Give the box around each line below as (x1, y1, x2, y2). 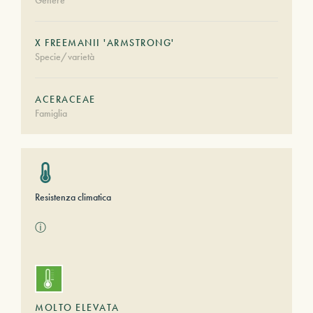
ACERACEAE (35, 93, 96, 105)
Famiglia (35, 107, 67, 119)
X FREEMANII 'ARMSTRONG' (35, 36, 175, 49)
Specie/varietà (35, 50, 94, 63)
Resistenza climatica (35, 191, 111, 203)
